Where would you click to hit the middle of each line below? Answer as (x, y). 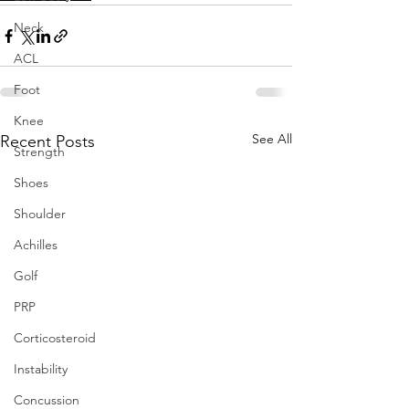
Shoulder (40, 214)
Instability (41, 369)
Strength (39, 152)
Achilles (36, 245)
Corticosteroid (55, 338)
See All (272, 139)
